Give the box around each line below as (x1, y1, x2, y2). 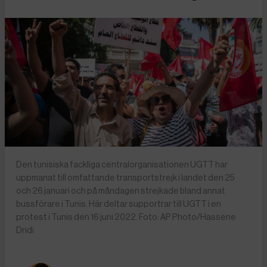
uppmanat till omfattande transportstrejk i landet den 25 (16, 172, 235, 182)
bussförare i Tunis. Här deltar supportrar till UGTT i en (16, 198, 222, 209)
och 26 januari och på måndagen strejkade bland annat (16, 185, 226, 195)
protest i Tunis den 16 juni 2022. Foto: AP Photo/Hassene (16, 212, 237, 222)
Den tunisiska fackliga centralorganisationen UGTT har (16, 159, 228, 169)
